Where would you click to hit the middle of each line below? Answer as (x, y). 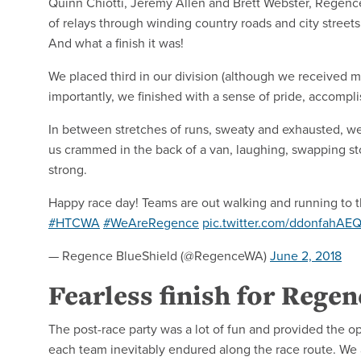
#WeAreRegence (151, 223)
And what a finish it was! (116, 43)
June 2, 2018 (306, 256)
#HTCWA (74, 223)
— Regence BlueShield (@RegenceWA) (159, 256)
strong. (68, 170)
